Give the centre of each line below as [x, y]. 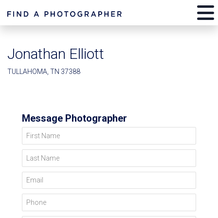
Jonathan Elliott [56, 54]
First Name [40, 134]
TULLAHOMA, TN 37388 [44, 72]
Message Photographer [74, 118]
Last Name [40, 156]
